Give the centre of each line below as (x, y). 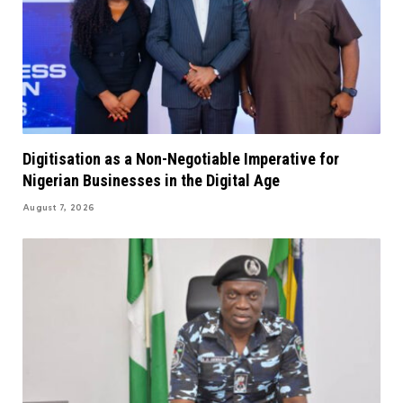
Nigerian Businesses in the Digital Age (151, 180)
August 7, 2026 (59, 207)
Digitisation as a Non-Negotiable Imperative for (181, 158)
